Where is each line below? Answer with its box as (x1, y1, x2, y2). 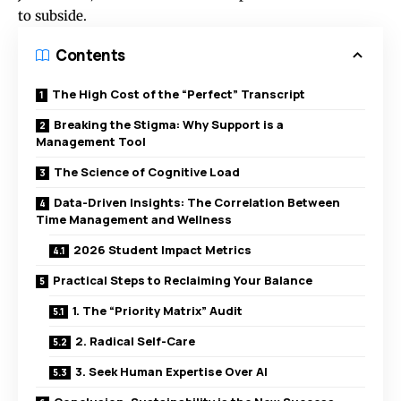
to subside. (18, 6, 87, 24)
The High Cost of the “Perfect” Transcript (52, 85, 305, 102)
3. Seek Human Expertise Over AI (75, 363, 268, 380)
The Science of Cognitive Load (54, 163, 240, 180)
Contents (55, 45, 126, 66)
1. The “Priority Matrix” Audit (73, 302, 243, 319)
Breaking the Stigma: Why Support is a (54, 115, 284, 132)
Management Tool (36, 132, 146, 149)
